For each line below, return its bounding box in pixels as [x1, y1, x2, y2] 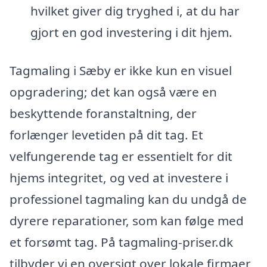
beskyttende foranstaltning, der [10, 104, 197, 122]
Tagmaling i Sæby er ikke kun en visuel [10, 61, 232, 79]
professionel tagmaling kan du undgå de [10, 190, 247, 207]
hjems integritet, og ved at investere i [10, 169, 228, 186]
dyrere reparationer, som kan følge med [10, 212, 244, 229]
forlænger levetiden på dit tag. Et [10, 126, 203, 143]
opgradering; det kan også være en [10, 83, 217, 100]
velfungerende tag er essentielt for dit [10, 147, 232, 164]
